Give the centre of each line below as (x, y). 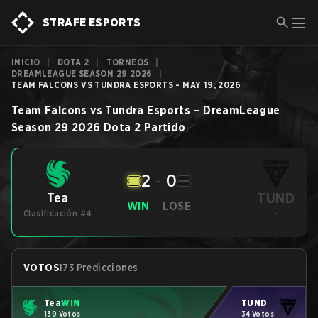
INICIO (26, 62)
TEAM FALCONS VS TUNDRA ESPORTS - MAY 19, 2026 (126, 85)
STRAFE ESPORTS (92, 22)
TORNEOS (127, 62)
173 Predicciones (99, 268)
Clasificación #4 (58, 213)
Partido (165, 127)
